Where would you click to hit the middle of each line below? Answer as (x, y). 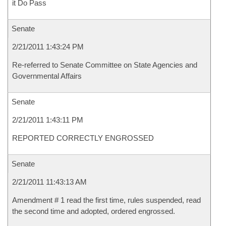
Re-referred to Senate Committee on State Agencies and (105, 65)
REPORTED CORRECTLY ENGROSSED (83, 138)
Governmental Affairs (47, 76)
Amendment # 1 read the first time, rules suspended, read (106, 200)
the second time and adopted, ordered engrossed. (94, 211)
